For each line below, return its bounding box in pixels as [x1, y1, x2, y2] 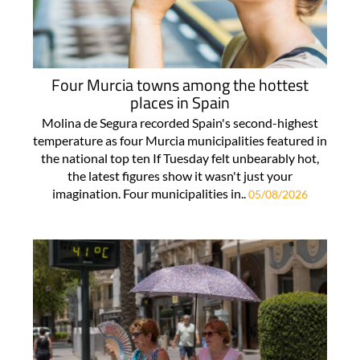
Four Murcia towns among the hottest [51, 72, 309, 98]
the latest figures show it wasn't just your [67, 168, 292, 184]
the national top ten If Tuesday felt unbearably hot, [41, 150, 319, 166]
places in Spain [130, 90, 230, 116]
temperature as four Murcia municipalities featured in [33, 133, 327, 149]
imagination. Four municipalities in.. [52, 186, 248, 202]
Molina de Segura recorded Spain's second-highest [42, 115, 318, 131]
